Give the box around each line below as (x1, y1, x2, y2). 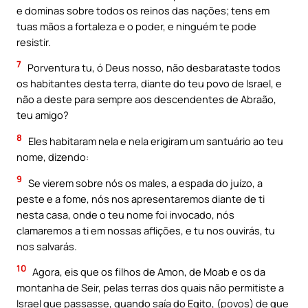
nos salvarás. (16, 239, 77, 253)
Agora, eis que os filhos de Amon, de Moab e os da (30, 265, 265, 279)
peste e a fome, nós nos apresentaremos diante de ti (16, 191, 265, 206)
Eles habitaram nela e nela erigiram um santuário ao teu (26, 134, 283, 148)
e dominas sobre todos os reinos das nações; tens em (16, 3, 269, 17)
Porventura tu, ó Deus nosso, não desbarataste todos (25, 60, 280, 75)
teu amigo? (16, 108, 69, 122)
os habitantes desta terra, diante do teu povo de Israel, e (16, 76, 282, 91)
